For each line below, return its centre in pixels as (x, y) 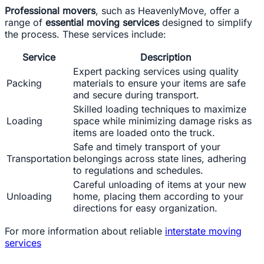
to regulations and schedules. (138, 170)
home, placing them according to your (158, 196)
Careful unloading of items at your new (160, 184)
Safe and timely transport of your (147, 147)
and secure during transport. (136, 95)
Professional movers (50, 11)
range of (25, 22)
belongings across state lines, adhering (160, 159)
